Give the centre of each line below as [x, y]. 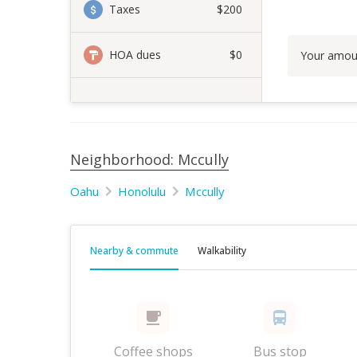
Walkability [222, 251]
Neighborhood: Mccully [149, 159]
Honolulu [142, 191]
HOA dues [135, 55]
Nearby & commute [134, 251]
